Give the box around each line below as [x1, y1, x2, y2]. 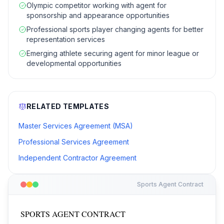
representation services [26, 35, 105, 43]
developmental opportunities [26, 59, 121, 67]
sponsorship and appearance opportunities [26, 11, 169, 19]
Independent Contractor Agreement [18, 153, 136, 162]
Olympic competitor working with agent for [26, 1, 166, 9]
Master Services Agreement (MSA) [18, 121, 133, 130]
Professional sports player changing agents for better [26, 25, 203, 33]
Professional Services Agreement [18, 137, 129, 146]
